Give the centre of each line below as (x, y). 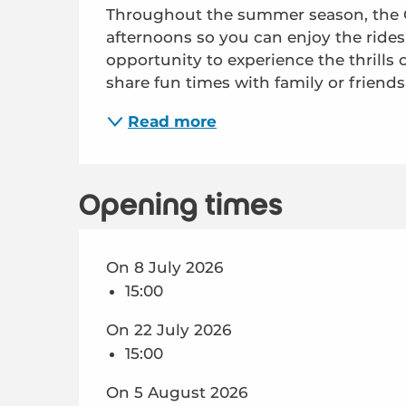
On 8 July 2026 (165, 267)
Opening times (181, 206)
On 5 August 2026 (177, 392)
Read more (173, 121)
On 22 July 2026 (169, 330)
